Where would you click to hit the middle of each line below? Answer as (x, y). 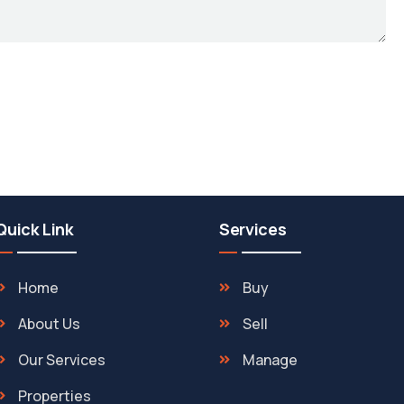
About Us (49, 324)
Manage (270, 360)
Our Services (61, 360)
